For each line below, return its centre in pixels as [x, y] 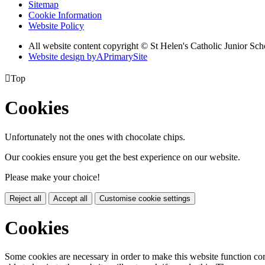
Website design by [62, 56]
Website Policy [56, 25]
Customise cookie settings [145, 198]
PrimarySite [125, 56]
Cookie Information [65, 15]
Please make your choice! [52, 177]
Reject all [25, 198]
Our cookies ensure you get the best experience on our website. [122, 157]
